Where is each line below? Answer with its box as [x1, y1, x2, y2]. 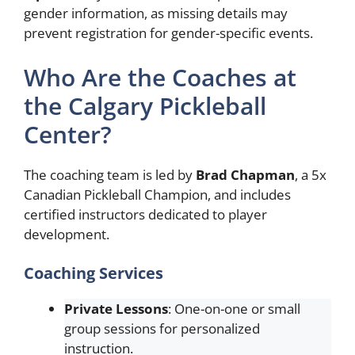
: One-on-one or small [168, 300, 300, 318]
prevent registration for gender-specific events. [24, 24, 313, 42]
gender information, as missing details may [24, 4, 288, 22]
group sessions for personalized [64, 319, 260, 338]
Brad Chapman [196, 165, 295, 184]
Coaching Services [24, 262, 163, 284]
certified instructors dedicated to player [24, 204, 267, 223]
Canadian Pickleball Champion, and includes [24, 185, 291, 204]
